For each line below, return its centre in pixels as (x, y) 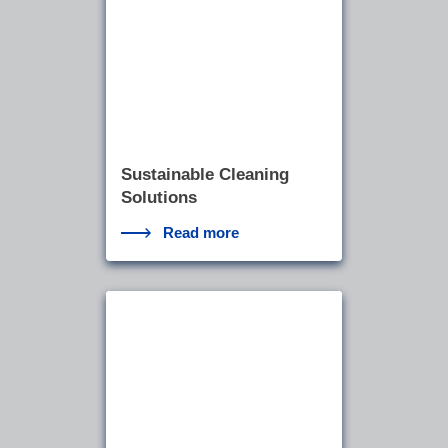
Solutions (158, 197)
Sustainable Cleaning (204, 174)
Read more (201, 232)
